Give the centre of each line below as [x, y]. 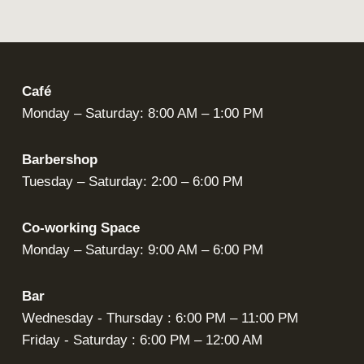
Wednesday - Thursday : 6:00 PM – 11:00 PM [160, 318]
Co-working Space [81, 228]
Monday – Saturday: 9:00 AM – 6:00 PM [143, 250]
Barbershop [60, 160]
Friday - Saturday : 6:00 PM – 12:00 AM [142, 340]
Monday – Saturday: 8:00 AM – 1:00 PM [143, 113]
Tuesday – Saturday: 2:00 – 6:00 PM [132, 182]
